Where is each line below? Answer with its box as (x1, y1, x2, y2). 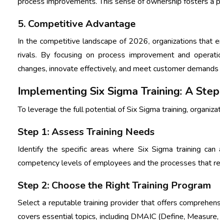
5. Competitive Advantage (18, 17, 136, 30)
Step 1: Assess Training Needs (18, 125, 155, 138)
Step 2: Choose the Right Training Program (18, 178, 211, 192)
